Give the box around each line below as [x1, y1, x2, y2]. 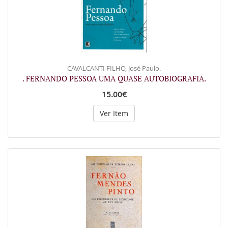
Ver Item [100, 108, 128, 118]
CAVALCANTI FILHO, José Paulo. [67, 63, 161, 73]
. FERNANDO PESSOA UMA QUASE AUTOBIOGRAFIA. [22, 73, 206, 83]
